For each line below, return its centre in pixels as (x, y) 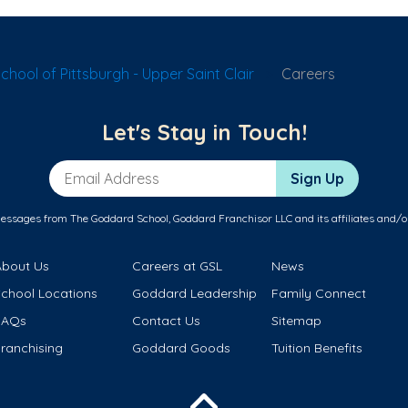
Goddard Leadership (195, 294)
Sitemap (296, 321)
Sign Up (317, 179)
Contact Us (167, 321)
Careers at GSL (178, 266)
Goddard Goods (182, 348)
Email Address (97, 170)
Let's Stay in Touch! (204, 133)
